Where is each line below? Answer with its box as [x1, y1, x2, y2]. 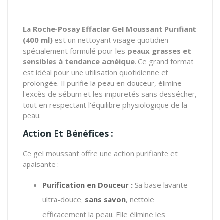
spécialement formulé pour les [23, 45, 127, 55]
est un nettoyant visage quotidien [53, 34, 168, 45]
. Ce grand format [135, 56, 193, 66]
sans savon [85, 194, 126, 204]
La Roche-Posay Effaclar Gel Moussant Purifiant [23, 24, 196, 34]
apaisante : [23, 159, 59, 169]
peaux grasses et [127, 45, 191, 55]
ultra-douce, [42, 194, 85, 204]
